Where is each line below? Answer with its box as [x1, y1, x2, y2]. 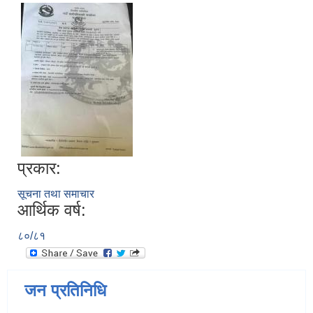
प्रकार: [17, 159, 61, 178]
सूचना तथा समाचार [17, 188, 94, 201]
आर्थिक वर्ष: [17, 201, 86, 220]
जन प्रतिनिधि [24, 281, 106, 300]
